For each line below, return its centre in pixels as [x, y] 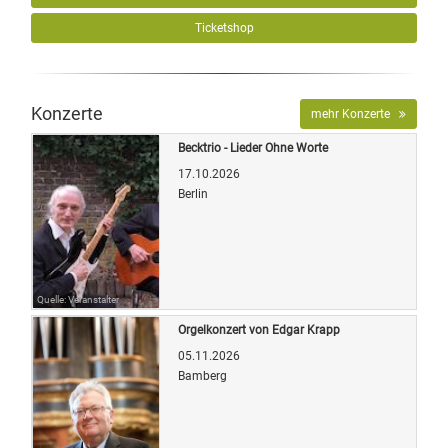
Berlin [193, 193]
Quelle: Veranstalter [78, 299]
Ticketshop [224, 27]
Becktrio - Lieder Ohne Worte [253, 147]
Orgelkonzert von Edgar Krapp [259, 329]
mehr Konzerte [355, 113]
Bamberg [202, 375]
